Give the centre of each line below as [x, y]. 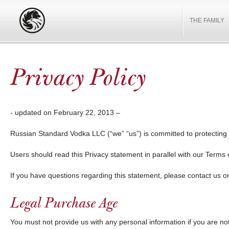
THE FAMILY [207, 20]
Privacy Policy [78, 79]
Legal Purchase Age [64, 204]
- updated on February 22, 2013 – [65, 112]
